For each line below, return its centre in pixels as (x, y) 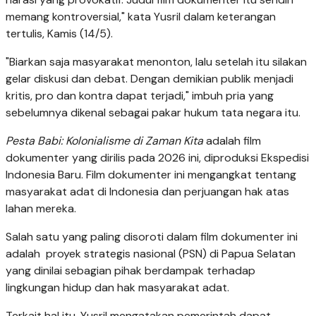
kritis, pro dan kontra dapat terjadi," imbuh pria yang (140, 95)
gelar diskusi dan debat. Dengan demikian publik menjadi (150, 78)
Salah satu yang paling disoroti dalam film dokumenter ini (152, 236)
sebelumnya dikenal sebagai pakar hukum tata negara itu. (153, 112)
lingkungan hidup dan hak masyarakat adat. (117, 287)
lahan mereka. (41, 208)
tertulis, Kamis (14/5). (59, 33)
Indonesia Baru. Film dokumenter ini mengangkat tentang (151, 174)
